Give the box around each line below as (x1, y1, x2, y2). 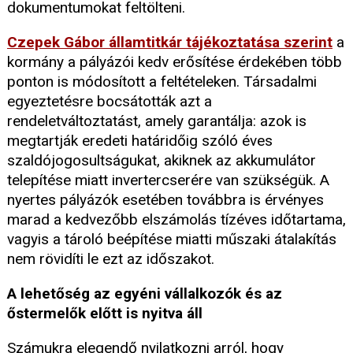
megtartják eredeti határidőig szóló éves (7, 132, 273, 150)
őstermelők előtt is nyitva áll (7, 304, 203, 323)
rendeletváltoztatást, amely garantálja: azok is (7, 112, 307, 131)
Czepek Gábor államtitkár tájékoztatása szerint (7, 33, 333, 52)
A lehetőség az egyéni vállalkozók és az (7, 284, 282, 303)
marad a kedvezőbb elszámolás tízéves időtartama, (7, 210, 346, 229)
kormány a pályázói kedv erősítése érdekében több (7, 53, 342, 72)
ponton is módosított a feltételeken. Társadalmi (7, 72, 317, 91)
